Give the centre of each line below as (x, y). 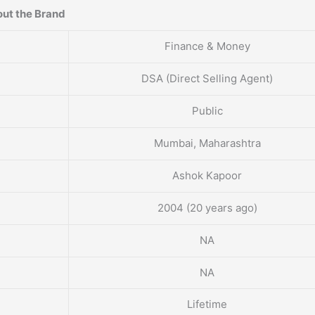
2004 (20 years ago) (207, 208)
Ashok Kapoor (207, 176)
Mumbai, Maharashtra (207, 143)
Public (207, 111)
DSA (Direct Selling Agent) (207, 79)
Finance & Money (207, 46)
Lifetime (207, 304)
